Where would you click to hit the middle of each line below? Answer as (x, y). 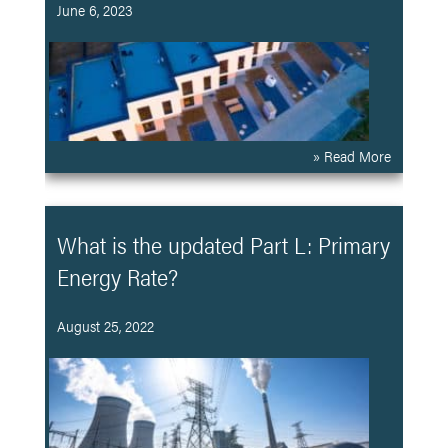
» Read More (352, 155)
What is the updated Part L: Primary (223, 244)
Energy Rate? (117, 276)
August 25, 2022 (105, 325)
